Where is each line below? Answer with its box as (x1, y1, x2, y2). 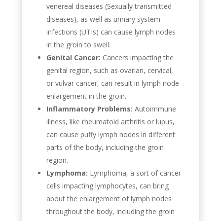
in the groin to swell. (46, 39, 110, 49)
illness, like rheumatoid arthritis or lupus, (46, 116, 175, 126)
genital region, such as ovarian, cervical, (46, 65, 173, 75)
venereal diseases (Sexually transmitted (46, 1, 172, 11)
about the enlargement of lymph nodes (46, 193, 172, 203)
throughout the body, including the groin (46, 206, 175, 216)
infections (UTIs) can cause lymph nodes (46, 27, 176, 37)
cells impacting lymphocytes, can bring (46, 181, 169, 190)
